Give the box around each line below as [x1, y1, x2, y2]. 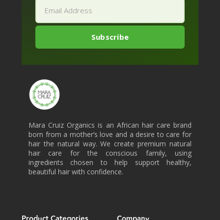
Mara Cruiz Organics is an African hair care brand [28, 120, 192, 130]
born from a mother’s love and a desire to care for [28, 129, 192, 139]
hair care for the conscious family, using [28, 148, 192, 158]
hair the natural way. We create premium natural [28, 138, 192, 148]
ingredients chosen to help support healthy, [28, 157, 192, 167]
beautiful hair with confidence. [28, 166, 123, 176]
